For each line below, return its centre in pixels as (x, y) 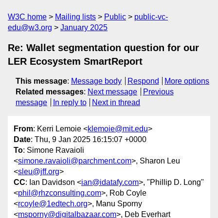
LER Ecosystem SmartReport (75, 61)
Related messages (50, 92)
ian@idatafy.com (110, 182)
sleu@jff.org (39, 172)
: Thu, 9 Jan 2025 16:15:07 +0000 (89, 140)
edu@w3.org (30, 27)
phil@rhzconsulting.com (60, 193)
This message (41, 81)
